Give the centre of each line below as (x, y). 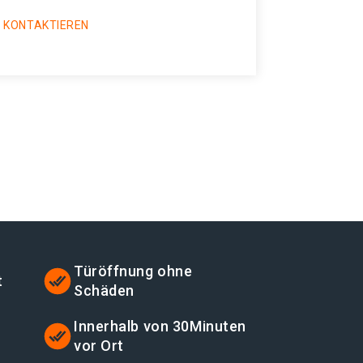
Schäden (104, 290)
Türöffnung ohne (133, 271)
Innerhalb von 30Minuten (160, 326)
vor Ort (99, 346)
